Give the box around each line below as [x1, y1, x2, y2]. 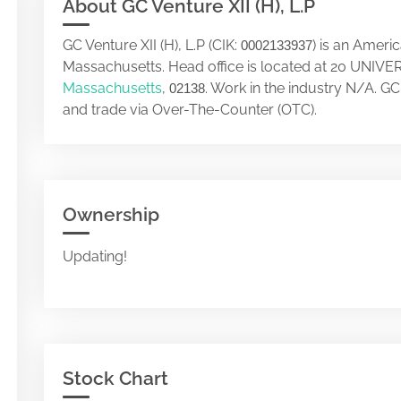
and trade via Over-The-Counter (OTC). [63, 101, 317, 118]
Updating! [63, 248, 127, 265]
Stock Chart [63, 367, 168, 389]
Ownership [63, 203, 159, 226]
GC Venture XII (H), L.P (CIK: [63, 37, 241, 54]
